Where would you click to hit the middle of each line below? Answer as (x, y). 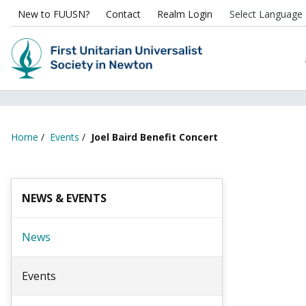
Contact (123, 14)
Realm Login (185, 14)
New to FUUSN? (54, 14)
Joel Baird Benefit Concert (154, 137)
